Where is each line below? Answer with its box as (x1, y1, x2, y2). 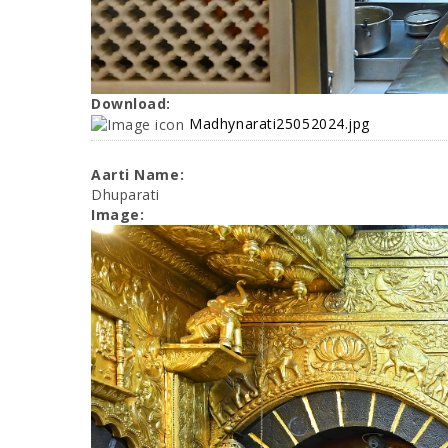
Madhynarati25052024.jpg (189, 114, 371, 134)
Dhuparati (91, 184, 161, 204)
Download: (91, 94, 176, 114)
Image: (91, 204, 149, 224)
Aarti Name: (91, 164, 189, 184)
